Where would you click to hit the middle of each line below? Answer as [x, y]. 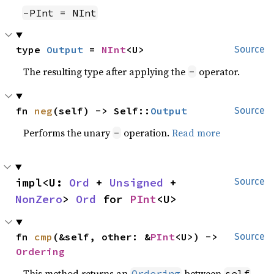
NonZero [39, 199]
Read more [196, 133]
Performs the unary [68, 133]
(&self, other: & [102, 237]
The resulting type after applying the [106, 72]
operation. [147, 133]
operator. [218, 72]
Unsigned [136, 183]
